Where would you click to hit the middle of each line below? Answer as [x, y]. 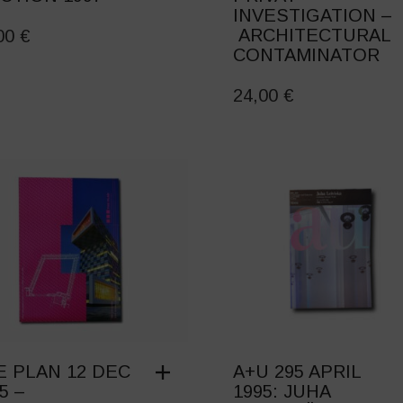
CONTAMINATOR [306, 55]
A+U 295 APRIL [296, 372]
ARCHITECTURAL [311, 36]
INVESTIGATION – [312, 16]
